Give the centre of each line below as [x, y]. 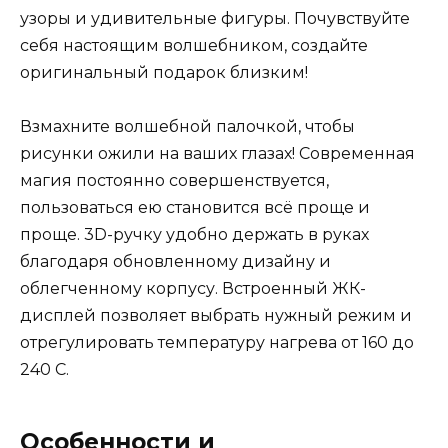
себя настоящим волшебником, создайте [194, 46]
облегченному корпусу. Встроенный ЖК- [193, 289]
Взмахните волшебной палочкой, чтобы [187, 127]
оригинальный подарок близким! [164, 73]
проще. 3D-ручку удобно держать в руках [194, 235]
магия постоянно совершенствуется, [174, 181]
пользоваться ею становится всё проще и [195, 208]
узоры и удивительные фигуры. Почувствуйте [215, 19]
